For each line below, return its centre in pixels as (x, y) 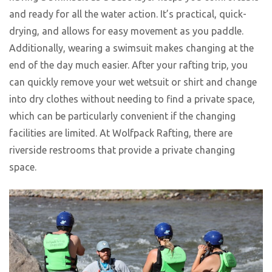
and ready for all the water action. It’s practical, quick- (128, 14)
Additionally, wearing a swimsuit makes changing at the (131, 48)
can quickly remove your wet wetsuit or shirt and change (133, 82)
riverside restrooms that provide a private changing (122, 150)
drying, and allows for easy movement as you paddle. (126, 31)
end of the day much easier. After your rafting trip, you (128, 65)
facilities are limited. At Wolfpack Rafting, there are (121, 133)
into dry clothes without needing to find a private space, (132, 99)
